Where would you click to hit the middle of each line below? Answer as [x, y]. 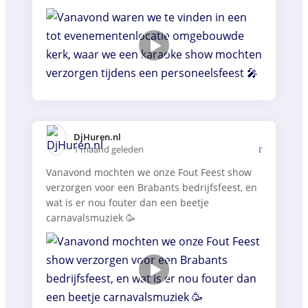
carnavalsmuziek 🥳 [91, 218]
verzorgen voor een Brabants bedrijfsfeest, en [152, 188]
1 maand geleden [109, 149]
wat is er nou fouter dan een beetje [128, 203]
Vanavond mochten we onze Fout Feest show [149, 173]
